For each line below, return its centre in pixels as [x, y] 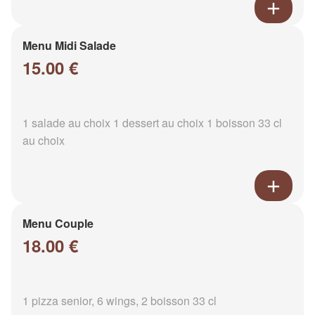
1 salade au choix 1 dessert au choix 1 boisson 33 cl [152, 123]
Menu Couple [58, 224]
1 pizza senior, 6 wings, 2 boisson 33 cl [120, 301]
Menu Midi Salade [69, 46]
